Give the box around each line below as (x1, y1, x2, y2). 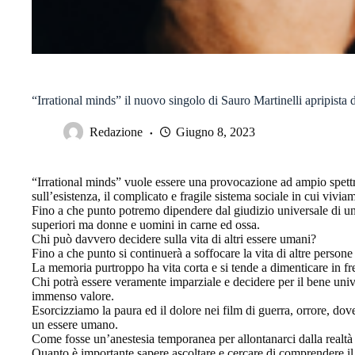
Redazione (90, 124, 143, 139)
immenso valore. (32, 288, 114, 303)
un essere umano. (32, 317, 118, 331)
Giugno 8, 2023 (176, 124, 255, 139)
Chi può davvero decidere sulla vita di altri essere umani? (32, 231, 316, 246)
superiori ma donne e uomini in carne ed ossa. (32, 217, 260, 231)
